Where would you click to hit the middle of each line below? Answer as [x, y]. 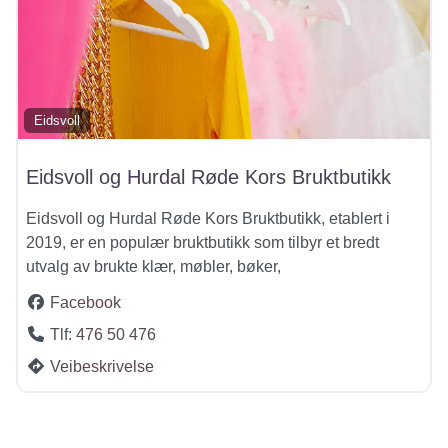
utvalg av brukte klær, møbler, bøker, [153, 266]
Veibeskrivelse [102, 366]
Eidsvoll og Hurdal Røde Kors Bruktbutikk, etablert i [208, 218]
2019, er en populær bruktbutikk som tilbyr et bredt [202, 242]
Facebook [85, 302]
